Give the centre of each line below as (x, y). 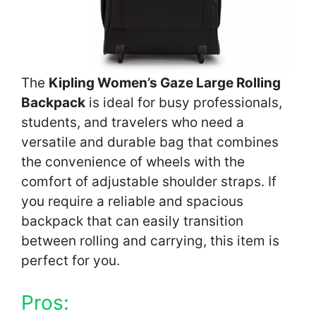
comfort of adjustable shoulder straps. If (149, 182)
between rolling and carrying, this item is (150, 241)
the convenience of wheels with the (133, 162)
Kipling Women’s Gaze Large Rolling (165, 83)
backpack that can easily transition (132, 221)
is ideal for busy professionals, (184, 103)
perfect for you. (71, 261)
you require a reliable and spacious (132, 202)
